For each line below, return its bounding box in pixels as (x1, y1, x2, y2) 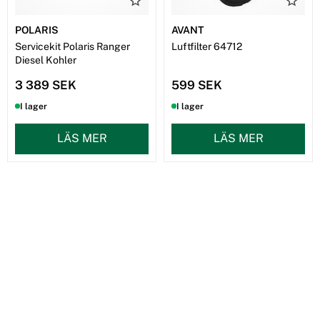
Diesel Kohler (15, 54, 76, 66)
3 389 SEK (15, 77, 76, 92)
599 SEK (171, 77, 222, 92)
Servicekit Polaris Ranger (15, 40, 130, 52)
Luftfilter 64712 (171, 40, 242, 52)
